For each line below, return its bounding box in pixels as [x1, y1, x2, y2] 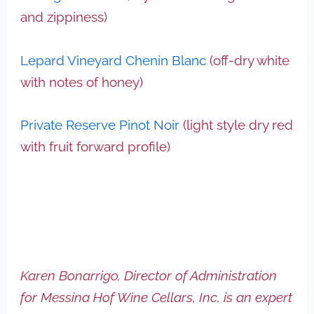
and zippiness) [20, 9, 108, 25]
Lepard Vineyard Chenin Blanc [20, 52, 207, 68]
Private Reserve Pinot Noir [20, 117, 180, 133]
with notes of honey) [20, 74, 144, 90]
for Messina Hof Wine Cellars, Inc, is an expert [20, 289, 293, 306]
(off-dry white [206, 52, 290, 68]
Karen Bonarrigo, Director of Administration [20, 268, 278, 284]
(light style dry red [179, 117, 294, 133]
